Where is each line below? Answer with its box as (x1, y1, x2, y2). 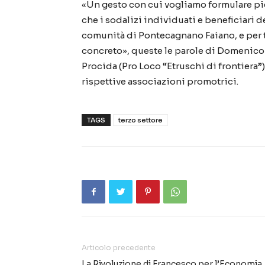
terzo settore (118, 116, 163, 125)
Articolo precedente (82, 243, 156, 253)
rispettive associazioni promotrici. (82, 76, 238, 88)
